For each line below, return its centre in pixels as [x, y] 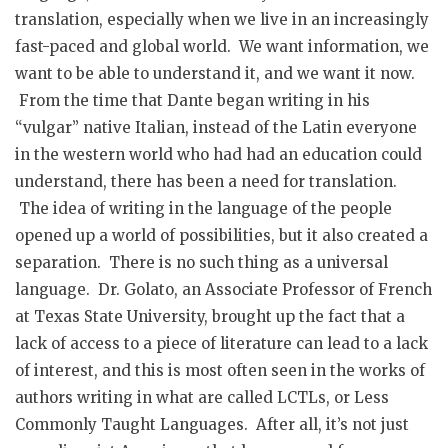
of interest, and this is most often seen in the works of [220, 370]
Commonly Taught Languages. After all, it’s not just [212, 424]
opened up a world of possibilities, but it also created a [221, 235]
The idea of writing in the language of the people [203, 208]
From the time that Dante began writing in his [192, 100]
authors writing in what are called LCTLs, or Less [202, 397]
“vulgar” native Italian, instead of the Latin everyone [216, 127]
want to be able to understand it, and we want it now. [215, 73]
